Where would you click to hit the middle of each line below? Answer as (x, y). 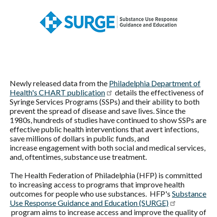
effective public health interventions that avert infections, (104, 129)
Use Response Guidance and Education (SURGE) (89, 203)
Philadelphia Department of (155, 83)
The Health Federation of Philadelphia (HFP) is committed (106, 175)
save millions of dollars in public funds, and (79, 138)
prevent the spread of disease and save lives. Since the (98, 111)
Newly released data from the (59, 83)
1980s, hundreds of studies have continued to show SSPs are (108, 120)
